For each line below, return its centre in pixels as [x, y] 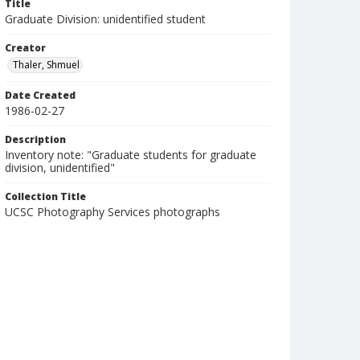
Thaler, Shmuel [46, 65]
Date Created [40, 95]
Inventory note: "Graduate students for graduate [131, 155]
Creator [25, 48]
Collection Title [45, 196]
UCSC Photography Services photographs [112, 212]
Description [35, 139]
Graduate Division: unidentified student [105, 19]
